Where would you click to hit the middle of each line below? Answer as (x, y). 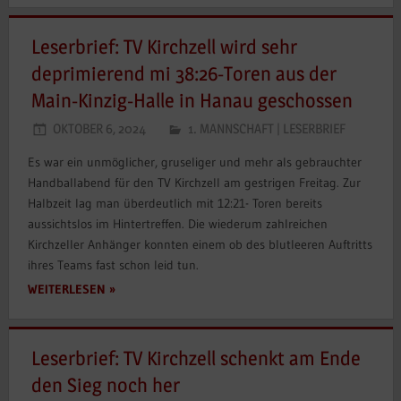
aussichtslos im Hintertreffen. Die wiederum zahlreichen (177, 223)
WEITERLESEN (66, 289)
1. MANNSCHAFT (230, 128)
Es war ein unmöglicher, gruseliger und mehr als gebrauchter (194, 162)
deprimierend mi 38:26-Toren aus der (184, 74)
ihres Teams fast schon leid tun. (113, 264)
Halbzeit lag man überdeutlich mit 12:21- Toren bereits (175, 203)
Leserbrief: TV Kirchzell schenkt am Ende (196, 358)
